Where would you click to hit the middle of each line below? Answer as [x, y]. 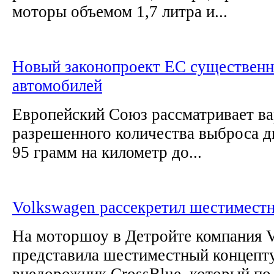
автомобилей [57, 85]
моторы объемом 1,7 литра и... [120, 11]
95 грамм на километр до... [107, 152]
